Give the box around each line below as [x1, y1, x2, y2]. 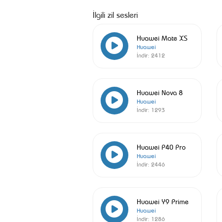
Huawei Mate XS [136, 33, 187, 42]
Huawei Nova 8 [136, 87, 183, 97]
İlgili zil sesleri [93, 8, 138, 20]
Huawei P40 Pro [136, 142, 186, 151]
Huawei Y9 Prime [136, 196, 189, 206]
